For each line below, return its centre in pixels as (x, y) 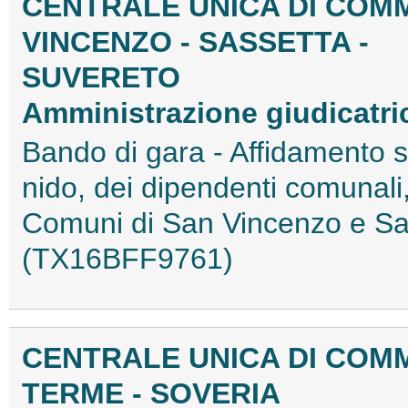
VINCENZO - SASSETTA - (195, 41)
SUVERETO (101, 77)
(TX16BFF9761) (127, 258)
